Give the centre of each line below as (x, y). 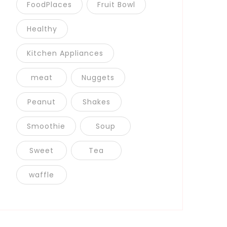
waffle (42, 175)
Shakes (96, 102)
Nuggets (98, 78)
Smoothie (46, 126)
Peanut (42, 102)
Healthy (42, 29)
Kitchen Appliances (65, 53)
